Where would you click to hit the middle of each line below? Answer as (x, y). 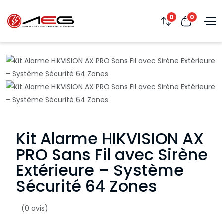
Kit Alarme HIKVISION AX (110, 139)
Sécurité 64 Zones (86, 186)
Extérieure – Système (100, 170)
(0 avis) (35, 208)
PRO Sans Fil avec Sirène (112, 154)
